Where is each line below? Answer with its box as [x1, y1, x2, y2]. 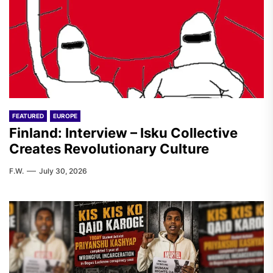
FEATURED [12, 112, 44, 119]
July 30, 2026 [39, 166, 87, 175]
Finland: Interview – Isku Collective [9, 125, 238, 141]
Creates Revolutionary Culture [9, 141, 209, 157]
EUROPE [53, 112, 77, 119]
